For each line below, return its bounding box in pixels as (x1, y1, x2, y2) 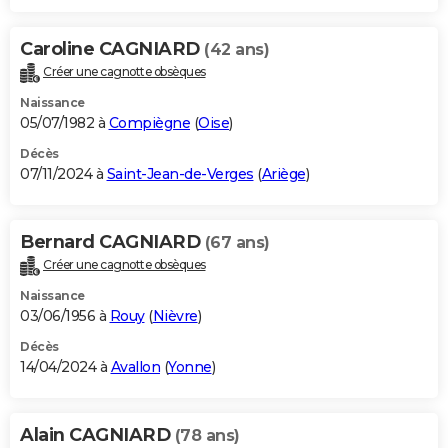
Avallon (110, 358, 160, 377)
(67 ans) (204, 233, 270, 253)
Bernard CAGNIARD (20, 231, 205, 254)
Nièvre (152, 307, 198, 326)
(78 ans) (174, 426, 240, 446)
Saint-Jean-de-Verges (106, 165, 254, 184)
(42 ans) (204, 40, 269, 60)
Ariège (261, 165, 306, 184)
